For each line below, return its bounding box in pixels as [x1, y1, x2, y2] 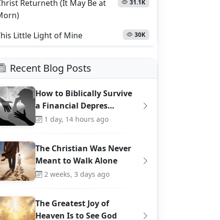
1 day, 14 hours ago [44, 114, 109, 124]
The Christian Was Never [35, 142, 131, 154]
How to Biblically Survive [35, 87, 132, 99]
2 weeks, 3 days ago [44, 169, 110, 179]
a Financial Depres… [35, 100, 114, 111]
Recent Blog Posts [10, 61, 91, 75]
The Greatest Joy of [35, 197, 109, 209]
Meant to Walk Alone [35, 155, 117, 166]
